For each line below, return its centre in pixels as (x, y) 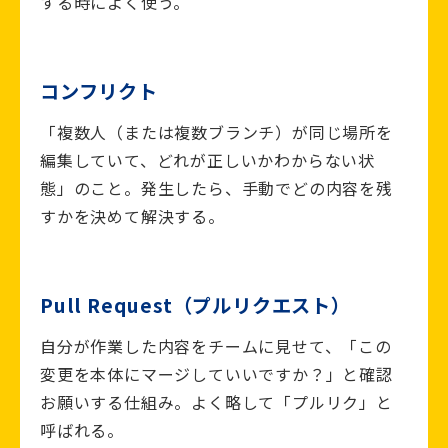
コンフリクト (99, 91)
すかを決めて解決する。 (132, 216)
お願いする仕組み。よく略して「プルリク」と (216, 402)
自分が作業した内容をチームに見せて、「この (216, 346)
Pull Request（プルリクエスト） (195, 305)
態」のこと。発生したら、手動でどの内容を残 (216, 188)
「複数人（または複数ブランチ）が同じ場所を (216, 132)
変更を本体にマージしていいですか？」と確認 (216, 374)
